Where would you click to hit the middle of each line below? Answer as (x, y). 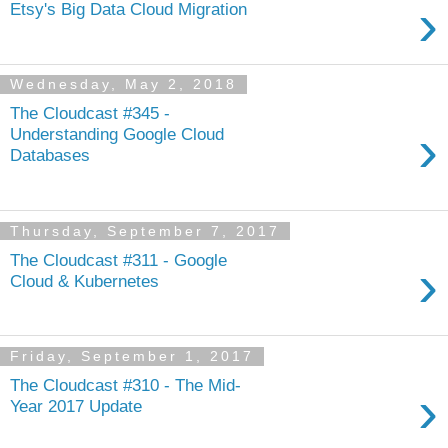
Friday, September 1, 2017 (132, 356)
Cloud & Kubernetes (84, 280)
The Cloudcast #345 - (90, 113)
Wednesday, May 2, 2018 (123, 84)
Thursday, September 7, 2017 (145, 231)
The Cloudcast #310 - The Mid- (125, 384)
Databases (50, 155)
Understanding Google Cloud (117, 134)
